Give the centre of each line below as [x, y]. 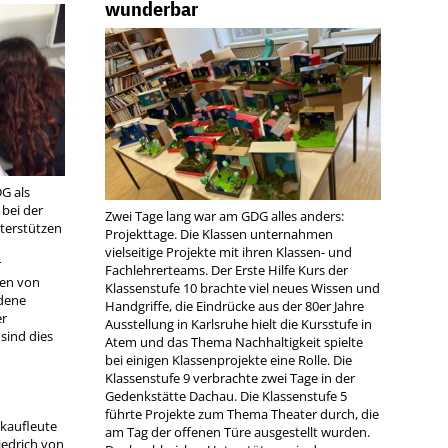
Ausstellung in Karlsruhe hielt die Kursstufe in [239, 324]
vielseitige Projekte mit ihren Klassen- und [229, 252]
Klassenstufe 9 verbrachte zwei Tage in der [230, 378]
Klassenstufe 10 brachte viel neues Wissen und [243, 288]
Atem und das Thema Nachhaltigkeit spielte [234, 342]
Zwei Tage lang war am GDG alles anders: [225, 216]
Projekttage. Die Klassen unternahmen [219, 234]
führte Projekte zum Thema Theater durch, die [242, 414]
